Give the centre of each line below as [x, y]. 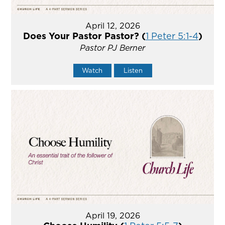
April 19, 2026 [113, 216]
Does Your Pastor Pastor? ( [84, 36]
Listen [133, 71]
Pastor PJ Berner [113, 48]
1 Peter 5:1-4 [172, 36]
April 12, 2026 [113, 26]
